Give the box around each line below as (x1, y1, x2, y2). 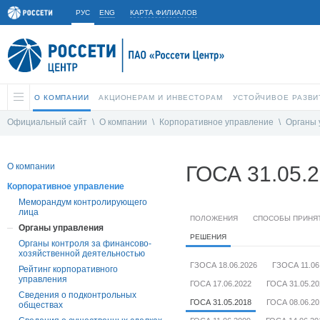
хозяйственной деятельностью (19, 249, 145, 259)
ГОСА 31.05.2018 (190, 298, 251, 307)
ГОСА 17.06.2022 (190, 279, 251, 289)
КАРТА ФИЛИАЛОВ (130, 9, 197, 16)
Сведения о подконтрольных (19, 290, 136, 301)
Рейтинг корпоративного (19, 264, 118, 275)
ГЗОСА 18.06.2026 (190, 261, 257, 270)
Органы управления (19, 223, 104, 234)
